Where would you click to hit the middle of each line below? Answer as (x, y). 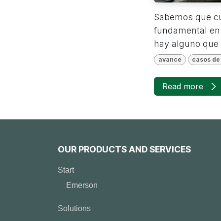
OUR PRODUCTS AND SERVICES (124, 149)
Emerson (82, 185)
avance (170, 59)
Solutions (74, 209)
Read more (184, 86)
